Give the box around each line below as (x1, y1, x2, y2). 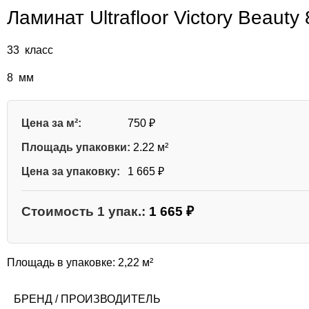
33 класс (7, 44, 53, 57)
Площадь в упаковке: (7, 257, 118, 269)
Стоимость (21, 204, 97, 219)
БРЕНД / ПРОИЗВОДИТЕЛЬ (14, 293, 161, 306)
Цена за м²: (21, 117, 81, 130)
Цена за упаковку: (21, 166, 120, 178)
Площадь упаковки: (21, 141, 130, 154)
